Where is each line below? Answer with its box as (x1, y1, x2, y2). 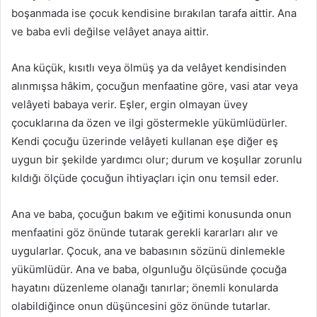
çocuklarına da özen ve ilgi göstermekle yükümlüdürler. (11, 116, 287, 130)
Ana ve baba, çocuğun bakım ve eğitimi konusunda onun (11, 207, 292, 221)
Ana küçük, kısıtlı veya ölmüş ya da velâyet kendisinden (11, 61, 287, 75)
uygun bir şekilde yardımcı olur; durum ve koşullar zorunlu (11, 153, 302, 167)
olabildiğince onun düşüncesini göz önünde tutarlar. (11, 299, 270, 313)
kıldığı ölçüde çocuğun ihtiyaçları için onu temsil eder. (11, 171, 279, 185)
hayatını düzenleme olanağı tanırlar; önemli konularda (11, 281, 278, 295)
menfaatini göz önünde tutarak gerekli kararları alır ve (11, 226, 278, 240)
